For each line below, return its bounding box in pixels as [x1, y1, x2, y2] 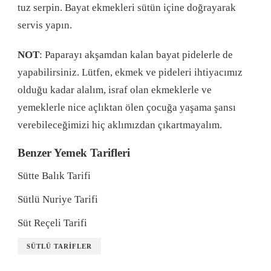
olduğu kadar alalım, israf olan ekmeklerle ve [18, 83, 212, 96]
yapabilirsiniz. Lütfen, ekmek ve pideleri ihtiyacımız [18, 66, 243, 78]
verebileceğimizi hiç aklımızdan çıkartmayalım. [18, 119, 222, 131]
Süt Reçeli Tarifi [18, 217, 87, 229]
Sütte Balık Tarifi [18, 169, 91, 181]
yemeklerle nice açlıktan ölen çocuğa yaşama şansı [18, 101, 236, 113]
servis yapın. [18, 19, 72, 31]
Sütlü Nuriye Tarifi [18, 193, 98, 205]
